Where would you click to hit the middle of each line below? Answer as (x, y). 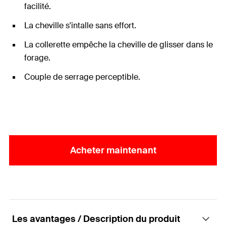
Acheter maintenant (113, 150)
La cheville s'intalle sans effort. (80, 25)
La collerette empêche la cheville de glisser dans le (119, 45)
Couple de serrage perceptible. (82, 77)
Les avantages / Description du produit (96, 219)
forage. (37, 58)
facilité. (38, 6)
